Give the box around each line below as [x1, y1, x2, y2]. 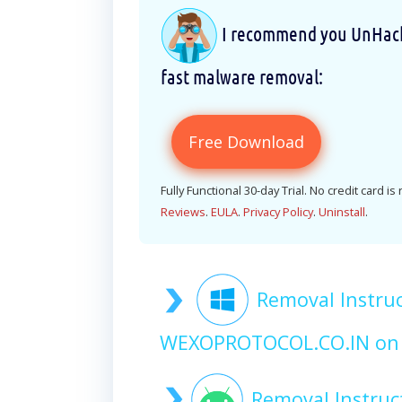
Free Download [188, 130, 304, 153]
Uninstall [319, 203, 365, 220]
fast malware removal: [161, 64, 323, 88]
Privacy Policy [243, 203, 313, 220]
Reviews [161, 203, 205, 220]
